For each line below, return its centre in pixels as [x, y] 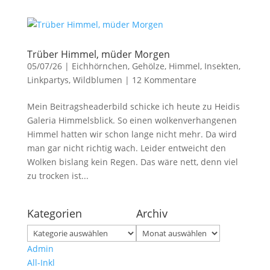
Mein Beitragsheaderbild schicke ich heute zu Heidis [133, 106]
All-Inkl [41, 262]
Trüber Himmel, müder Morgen [98, 54]
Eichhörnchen [99, 66]
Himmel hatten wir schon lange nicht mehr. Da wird [132, 134]
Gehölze [148, 66]
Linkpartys [48, 80]
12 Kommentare [164, 80]
